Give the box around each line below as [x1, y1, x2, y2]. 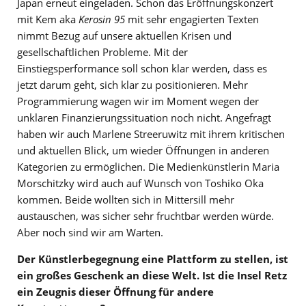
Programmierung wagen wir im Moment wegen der [17, 94, 259, 109]
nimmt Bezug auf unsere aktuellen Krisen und [17, 29, 232, 43]
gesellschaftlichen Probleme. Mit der [17, 45, 188, 59]
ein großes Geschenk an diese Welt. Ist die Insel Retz [17, 268, 287, 283]
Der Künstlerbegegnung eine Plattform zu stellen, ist [17, 252, 288, 266]
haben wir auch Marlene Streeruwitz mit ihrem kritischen [17, 127, 285, 141]
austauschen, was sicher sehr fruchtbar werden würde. [17, 209, 274, 223]
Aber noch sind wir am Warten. [17, 225, 163, 240]
